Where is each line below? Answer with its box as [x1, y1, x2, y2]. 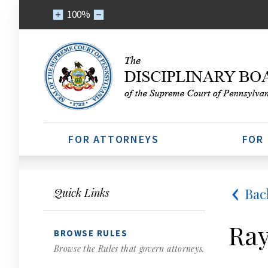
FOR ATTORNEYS [68, 132, 159, 146]
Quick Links [54, 185, 109, 200]
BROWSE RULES [54, 227, 127, 239]
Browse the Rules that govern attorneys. [54, 243, 205, 254]
